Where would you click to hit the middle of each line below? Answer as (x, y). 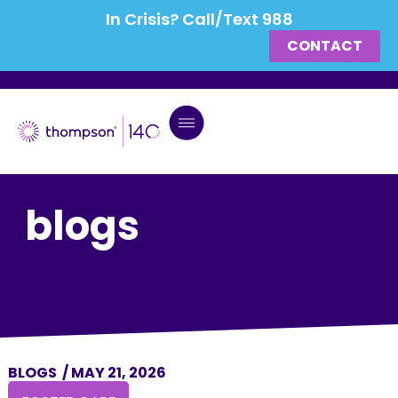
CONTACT (325, 46)
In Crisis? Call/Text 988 (199, 19)
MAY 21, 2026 (118, 373)
